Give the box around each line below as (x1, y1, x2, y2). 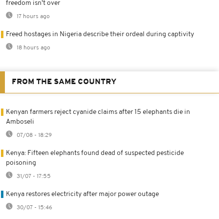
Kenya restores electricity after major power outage (6, 190, 159, 198)
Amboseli (6, 118, 34, 126)
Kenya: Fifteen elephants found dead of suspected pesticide (6, 149, 184, 157)
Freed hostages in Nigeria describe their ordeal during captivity (6, 30, 194, 38)
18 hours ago (15, 44, 50, 51)
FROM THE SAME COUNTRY (12, 78, 116, 86)
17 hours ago (15, 13, 50, 20)
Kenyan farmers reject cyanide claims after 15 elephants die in (6, 108, 190, 116)
